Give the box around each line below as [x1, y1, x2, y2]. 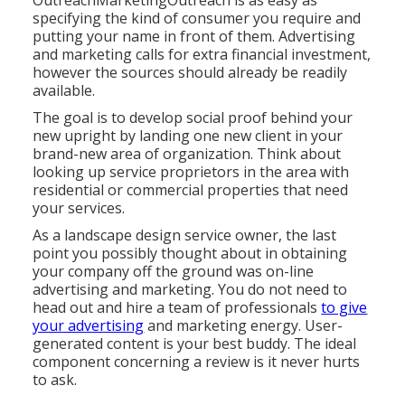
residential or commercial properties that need [33, 180, 349, 201]
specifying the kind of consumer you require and [33, 8, 362, 29]
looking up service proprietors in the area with [33, 162, 350, 183]
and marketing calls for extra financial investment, [33, 44, 372, 65]
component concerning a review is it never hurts [33, 352, 361, 372]
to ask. [33, 370, 78, 391]
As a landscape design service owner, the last [33, 225, 337, 246]
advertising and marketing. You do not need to [33, 279, 348, 300]
